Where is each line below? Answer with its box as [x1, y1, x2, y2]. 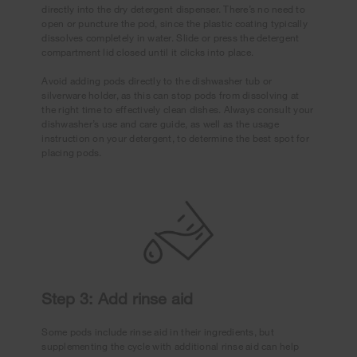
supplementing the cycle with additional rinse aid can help [41, 339, 300, 353]
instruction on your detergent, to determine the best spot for [41, 131, 309, 145]
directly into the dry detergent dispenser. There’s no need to [41, 2, 305, 16]
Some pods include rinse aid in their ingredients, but [41, 325, 274, 339]
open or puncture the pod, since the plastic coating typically [41, 17, 308, 30]
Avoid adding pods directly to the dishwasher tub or [41, 74, 273, 88]
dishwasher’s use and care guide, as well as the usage [41, 117, 279, 131]
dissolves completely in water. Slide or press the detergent [41, 31, 300, 45]
